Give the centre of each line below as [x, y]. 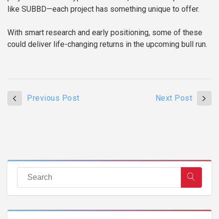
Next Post [174, 98]
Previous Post [53, 98]
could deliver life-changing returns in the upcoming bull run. [107, 44]
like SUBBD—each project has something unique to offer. [103, 9]
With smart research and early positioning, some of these [105, 33]
